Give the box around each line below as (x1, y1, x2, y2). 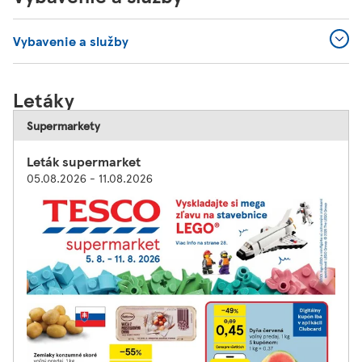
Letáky (13, 86, 74, 113)
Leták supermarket (27, 152, 141, 170)
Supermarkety (27, 117, 100, 133)
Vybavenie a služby (13, 32, 128, 50)
